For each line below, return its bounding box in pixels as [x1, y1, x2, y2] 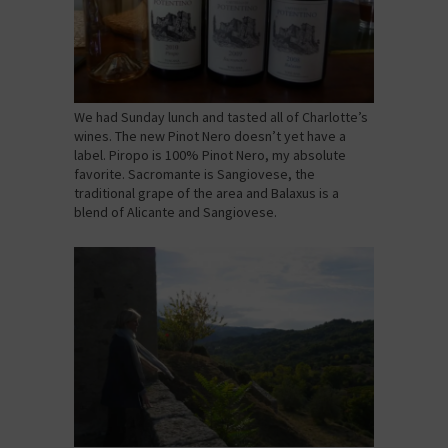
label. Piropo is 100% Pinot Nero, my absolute [74, 146, 346, 165]
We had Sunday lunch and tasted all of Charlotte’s [74, 108, 368, 127]
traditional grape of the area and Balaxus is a [74, 184, 339, 203]
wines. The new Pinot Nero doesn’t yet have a [74, 127, 346, 146]
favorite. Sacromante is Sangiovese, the [74, 165, 315, 184]
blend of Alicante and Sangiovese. [74, 203, 277, 222]
